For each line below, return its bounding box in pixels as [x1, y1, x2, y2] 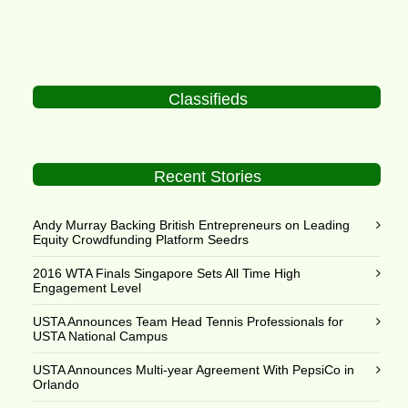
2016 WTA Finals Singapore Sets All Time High [33, 265, 301, 280]
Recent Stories [154, 167, 261, 186]
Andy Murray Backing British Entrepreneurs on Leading [33, 217, 350, 232]
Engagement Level [33, 280, 141, 295]
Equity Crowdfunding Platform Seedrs [33, 231, 249, 247]
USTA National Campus [33, 328, 168, 343]
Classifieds [168, 89, 248, 108]
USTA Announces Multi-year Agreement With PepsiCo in [33, 362, 354, 377]
